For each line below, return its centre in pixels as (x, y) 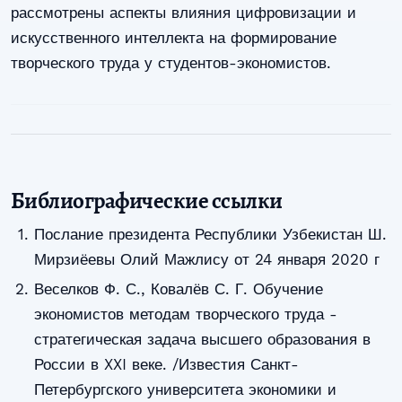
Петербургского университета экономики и (185, 389)
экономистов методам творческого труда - (185, 314)
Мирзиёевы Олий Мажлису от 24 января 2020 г (206, 260)
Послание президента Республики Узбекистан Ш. (210, 235)
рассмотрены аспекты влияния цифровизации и (184, 12)
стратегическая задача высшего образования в (202, 339)
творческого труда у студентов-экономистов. (171, 62)
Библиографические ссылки (147, 201)
